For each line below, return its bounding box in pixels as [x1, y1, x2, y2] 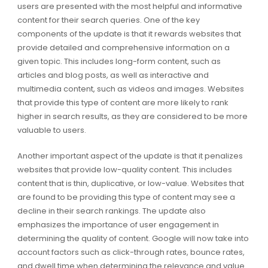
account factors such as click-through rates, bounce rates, [17, 246, 245, 258]
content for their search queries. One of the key [17, 14, 200, 26]
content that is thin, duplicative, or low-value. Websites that [17, 178, 244, 190]
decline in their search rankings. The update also [17, 205, 206, 217]
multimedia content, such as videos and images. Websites [17, 83, 244, 95]
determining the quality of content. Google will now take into [17, 233, 249, 245]
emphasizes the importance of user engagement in [17, 219, 219, 231]
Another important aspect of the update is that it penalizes [17, 150, 243, 162]
